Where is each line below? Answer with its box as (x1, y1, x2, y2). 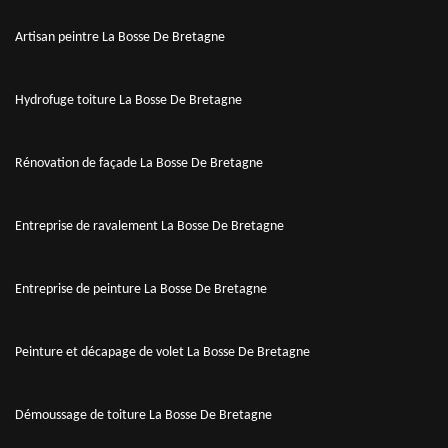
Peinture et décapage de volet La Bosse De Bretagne (15, 344, 310, 360)
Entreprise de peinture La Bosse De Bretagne (15, 281, 267, 297)
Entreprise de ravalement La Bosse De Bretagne (15, 218, 284, 234)
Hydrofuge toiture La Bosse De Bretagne (15, 92, 242, 108)
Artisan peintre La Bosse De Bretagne (15, 29, 225, 45)
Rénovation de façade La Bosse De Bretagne (15, 155, 263, 171)
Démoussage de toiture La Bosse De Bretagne (15, 407, 272, 423)
